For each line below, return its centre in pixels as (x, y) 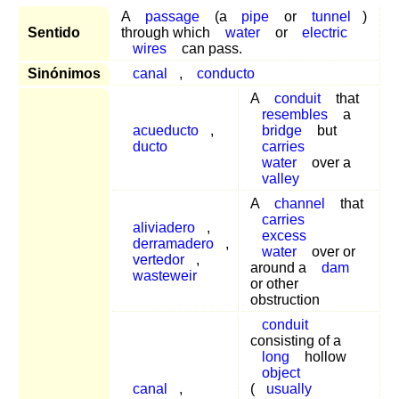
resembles (294, 114)
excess (284, 235)
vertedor (158, 259)
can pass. (210, 48)
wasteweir (164, 275)
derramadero (173, 243)
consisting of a (296, 340)
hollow (323, 356)
